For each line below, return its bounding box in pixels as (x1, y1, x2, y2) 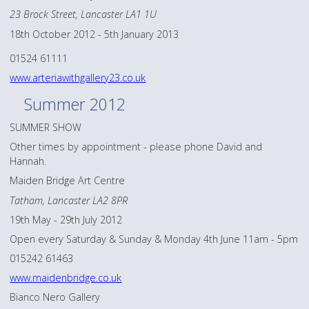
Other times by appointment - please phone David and (10, 140, 263, 154)
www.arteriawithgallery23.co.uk (10, 71, 146, 85)
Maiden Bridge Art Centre (10, 174, 126, 188)
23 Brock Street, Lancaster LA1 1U (10, 8, 157, 21)
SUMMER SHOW (10, 120, 82, 134)
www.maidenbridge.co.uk (10, 271, 122, 285)
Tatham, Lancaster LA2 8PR (10, 193, 128, 207)
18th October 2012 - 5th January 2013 (10, 27, 179, 41)
